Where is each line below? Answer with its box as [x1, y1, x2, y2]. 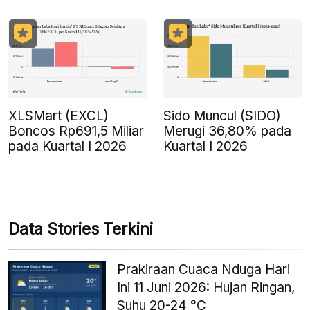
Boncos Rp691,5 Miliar [8, 122, 144, 139]
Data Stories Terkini [8, 219, 153, 239]
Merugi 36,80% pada [163, 122, 291, 139]
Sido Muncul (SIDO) [163, 107, 281, 124]
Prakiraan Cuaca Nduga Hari [117, 261, 291, 277]
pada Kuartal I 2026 [8, 138, 127, 154]
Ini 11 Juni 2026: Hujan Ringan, [117, 279, 295, 295]
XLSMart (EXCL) [8, 107, 109, 124]
